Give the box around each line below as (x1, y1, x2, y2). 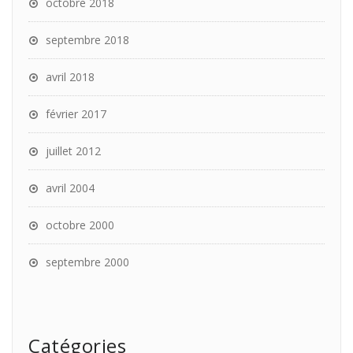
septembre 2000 (46, 255, 129, 269)
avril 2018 (46, 69, 95, 84)
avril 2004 (46, 180, 95, 195)
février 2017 (46, 106, 106, 121)
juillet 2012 (46, 143, 101, 158)
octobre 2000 (46, 217, 114, 232)
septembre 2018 (46, 32, 129, 47)
